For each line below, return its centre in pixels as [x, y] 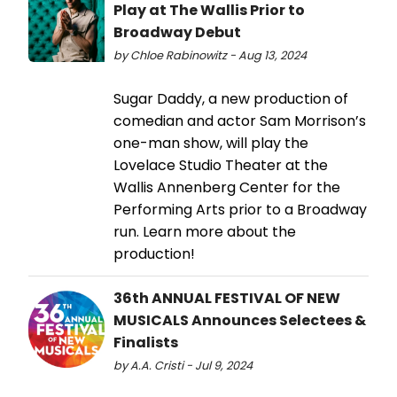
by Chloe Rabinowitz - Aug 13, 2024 [210, 56]
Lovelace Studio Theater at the [221, 166]
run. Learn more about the [205, 232]
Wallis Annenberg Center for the [227, 188]
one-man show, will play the [211, 144]
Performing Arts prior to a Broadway [240, 210]
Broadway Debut [177, 33]
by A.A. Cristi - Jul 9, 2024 [183, 366]
